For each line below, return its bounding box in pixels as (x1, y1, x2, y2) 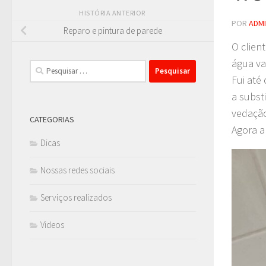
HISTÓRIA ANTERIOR (79, 8, 147, 17)
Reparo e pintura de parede (64, 25, 162, 37)
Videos (40, 218, 64, 230)
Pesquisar (29, 60, 64, 72)
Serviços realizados (40, 191, 112, 203)
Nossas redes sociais (40, 164, 115, 176)
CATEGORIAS (30, 113, 74, 125)
